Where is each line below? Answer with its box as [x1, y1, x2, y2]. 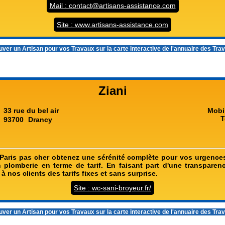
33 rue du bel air [4, 106, 59, 115]
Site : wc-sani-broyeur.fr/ [74, 184, 151, 192]
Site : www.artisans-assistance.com [57, 21, 168, 29]
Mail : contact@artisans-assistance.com [49, 2, 176, 10]
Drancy [28, 116, 52, 124]
